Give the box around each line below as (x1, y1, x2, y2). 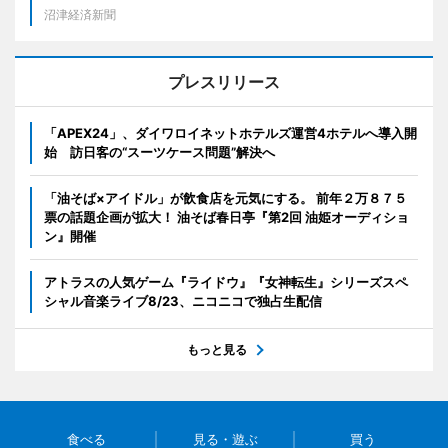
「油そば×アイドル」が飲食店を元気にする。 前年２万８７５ (44, 190, 407, 207)
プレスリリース (168, 72, 280, 93)
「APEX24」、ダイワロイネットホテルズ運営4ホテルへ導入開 (44, 125, 417, 142)
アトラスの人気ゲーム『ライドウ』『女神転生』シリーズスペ (44, 274, 408, 291)
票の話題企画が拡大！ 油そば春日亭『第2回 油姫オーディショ (44, 209, 409, 226)
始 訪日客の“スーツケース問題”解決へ (44, 144, 275, 161)
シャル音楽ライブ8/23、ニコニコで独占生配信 (44, 293, 322, 310)
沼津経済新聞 (44, 7, 116, 23)
